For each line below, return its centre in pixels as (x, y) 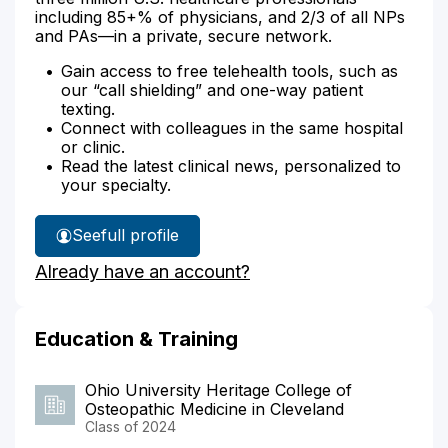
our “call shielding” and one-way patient (212, 89)
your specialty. (116, 184)
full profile (140, 235)
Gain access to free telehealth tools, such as (229, 70)
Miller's (143, 274)
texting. (88, 108)
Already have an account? (142, 271)
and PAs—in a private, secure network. (183, 35)
